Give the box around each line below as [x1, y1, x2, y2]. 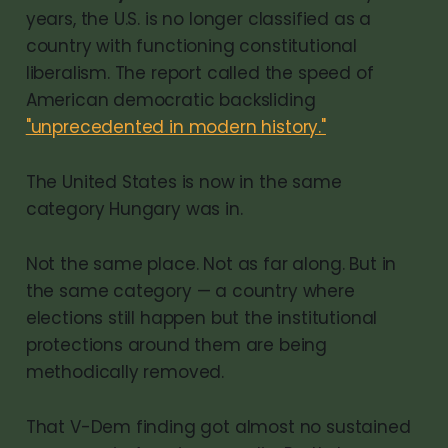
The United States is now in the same [25, 169, 342, 194]
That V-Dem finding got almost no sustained [25, 414, 411, 439]
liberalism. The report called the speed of [25, 60, 374, 85]
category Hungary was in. [25, 196, 243, 221]
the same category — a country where [25, 278, 355, 303]
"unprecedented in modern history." [25, 114, 326, 139]
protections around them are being [25, 332, 328, 357]
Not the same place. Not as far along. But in [25, 251, 397, 276]
